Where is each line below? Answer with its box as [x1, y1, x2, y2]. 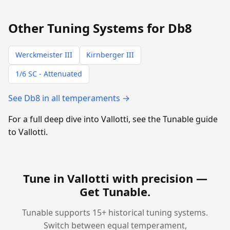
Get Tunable [80, 183, 147, 199]
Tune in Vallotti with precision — [23, 170, 207, 186]
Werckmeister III [15, 50, 72, 60]
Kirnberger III [86, 50, 135, 60]
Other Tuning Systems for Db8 [8, 20, 192, 37]
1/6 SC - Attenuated [15, 69, 82, 79]
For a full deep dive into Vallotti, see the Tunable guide [8, 113, 218, 125]
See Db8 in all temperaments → [8, 92, 130, 104]
